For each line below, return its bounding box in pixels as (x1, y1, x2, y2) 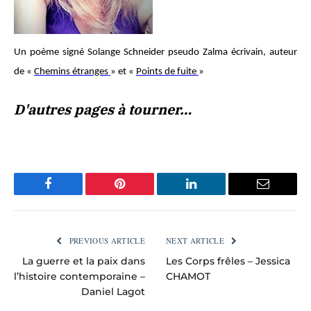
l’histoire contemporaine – (14, 269, 145, 283)
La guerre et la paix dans (22, 254, 145, 267)
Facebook (47, 187, 96, 201)
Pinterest (119, 187, 162, 201)
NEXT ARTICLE (166, 235, 227, 246)
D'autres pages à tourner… (14, 101, 192, 119)
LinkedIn (190, 187, 236, 201)
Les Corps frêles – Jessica (166, 254, 290, 267)
